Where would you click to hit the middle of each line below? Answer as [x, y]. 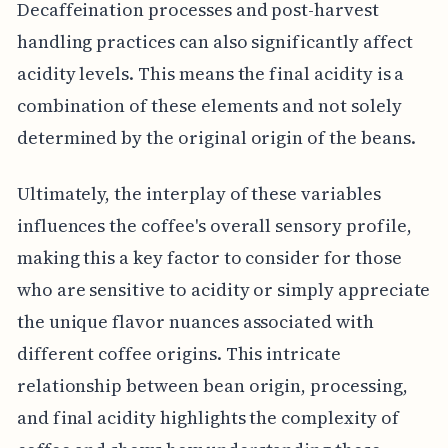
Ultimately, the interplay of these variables [198, 193]
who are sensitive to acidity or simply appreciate [223, 289]
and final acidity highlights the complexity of [207, 417]
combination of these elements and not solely [209, 105]
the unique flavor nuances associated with [195, 321]
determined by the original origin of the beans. [216, 137]
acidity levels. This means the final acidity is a [210, 73]
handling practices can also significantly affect [214, 41]
